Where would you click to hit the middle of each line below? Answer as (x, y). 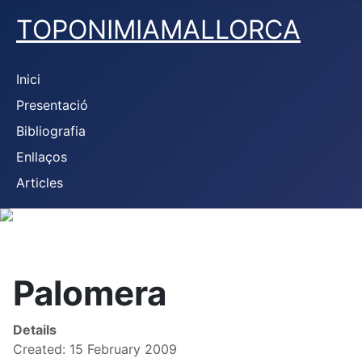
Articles (40, 183)
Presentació (52, 105)
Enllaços (42, 157)
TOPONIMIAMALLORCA (158, 29)
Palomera (90, 293)
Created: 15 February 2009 (95, 349)
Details (35, 330)
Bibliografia (51, 131)
